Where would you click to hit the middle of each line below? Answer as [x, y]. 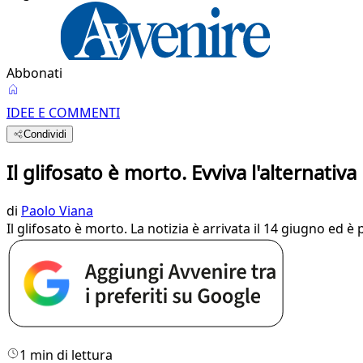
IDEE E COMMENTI [63, 113]
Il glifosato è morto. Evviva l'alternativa [181, 172]
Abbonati [34, 73]
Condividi [45, 134]
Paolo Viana [57, 210]
